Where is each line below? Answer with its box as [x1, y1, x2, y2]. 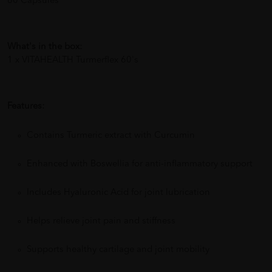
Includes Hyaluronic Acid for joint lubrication [27, 188, 210, 198]
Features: [7, 102, 44, 112]
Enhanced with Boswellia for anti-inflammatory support [27, 160, 253, 169]
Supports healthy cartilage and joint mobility [27, 245, 209, 255]
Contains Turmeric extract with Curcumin [27, 131, 195, 141]
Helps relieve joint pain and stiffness [27, 217, 175, 226]
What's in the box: [7, 42, 82, 52]
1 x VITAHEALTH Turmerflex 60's [7, 56, 138, 66]
